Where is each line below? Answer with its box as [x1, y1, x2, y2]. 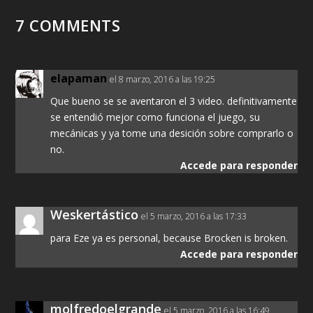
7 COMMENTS [15, 15, 121, 36]
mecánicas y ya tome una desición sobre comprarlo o [50, 126, 294, 140]
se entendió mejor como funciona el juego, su [50, 110, 261, 124]
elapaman [50, 71, 108, 87]
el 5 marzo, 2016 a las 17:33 [141, 210, 247, 223]
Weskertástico [50, 206, 139, 224]
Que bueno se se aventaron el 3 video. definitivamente [50, 94, 298, 108]
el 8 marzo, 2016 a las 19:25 [110, 73, 216, 86]
